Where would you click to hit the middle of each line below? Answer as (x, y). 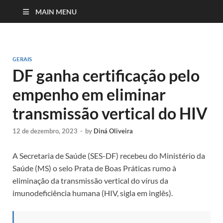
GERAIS (22, 59)
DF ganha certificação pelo (106, 75)
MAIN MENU (56, 11)
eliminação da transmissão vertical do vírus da (90, 180)
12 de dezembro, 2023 (45, 131)
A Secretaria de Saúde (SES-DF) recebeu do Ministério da (109, 155)
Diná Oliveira (113, 131)
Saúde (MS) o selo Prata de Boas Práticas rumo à (94, 168)
